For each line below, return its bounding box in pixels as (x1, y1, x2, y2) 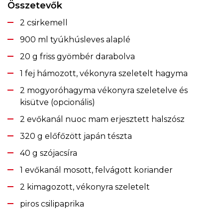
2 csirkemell (20, 17, 68, 27)
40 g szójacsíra (20, 148, 77, 158)
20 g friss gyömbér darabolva (20, 51, 135, 61)
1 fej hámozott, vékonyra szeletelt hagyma (20, 68, 188, 78)
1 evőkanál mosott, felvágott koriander (20, 165, 173, 175)
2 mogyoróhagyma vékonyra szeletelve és (20, 85, 188, 95)
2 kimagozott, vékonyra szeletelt (20, 182, 150, 192)
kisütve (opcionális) (20, 97, 95, 107)
